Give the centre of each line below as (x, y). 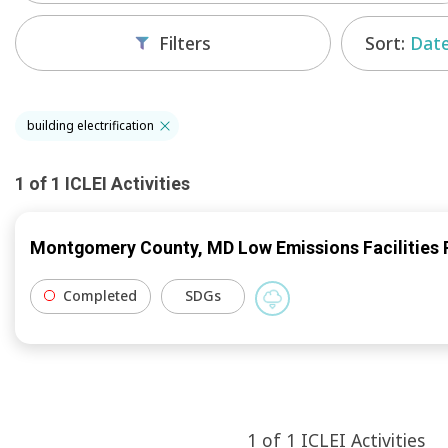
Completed (100, 295)
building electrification (90, 126)
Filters (185, 43)
